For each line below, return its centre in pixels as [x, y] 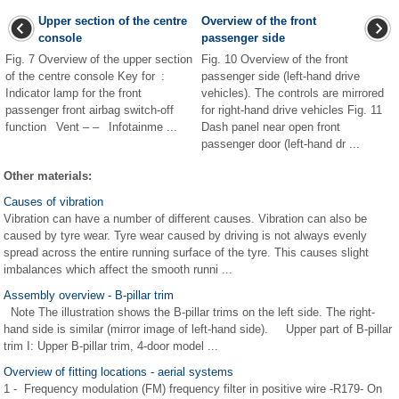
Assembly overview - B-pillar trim [89, 295]
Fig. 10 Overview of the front [275, 59]
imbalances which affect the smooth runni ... [118, 269]
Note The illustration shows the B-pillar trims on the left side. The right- [189, 312]
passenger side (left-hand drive [281, 76]
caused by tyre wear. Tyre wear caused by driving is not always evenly [185, 235]
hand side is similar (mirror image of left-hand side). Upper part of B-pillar [198, 329]
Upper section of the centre [113, 20]
